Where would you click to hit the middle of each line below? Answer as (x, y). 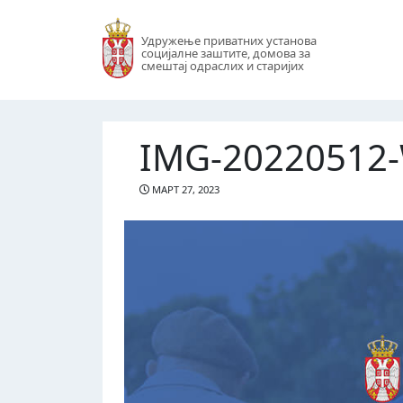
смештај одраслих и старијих (222, 66)
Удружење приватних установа (228, 41)
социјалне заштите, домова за (225, 54)
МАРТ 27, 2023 (184, 190)
